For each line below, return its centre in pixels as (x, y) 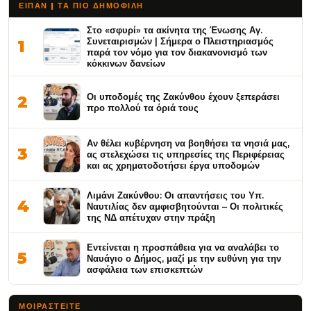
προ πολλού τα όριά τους (143, 108)
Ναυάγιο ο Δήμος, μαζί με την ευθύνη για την (184, 258)
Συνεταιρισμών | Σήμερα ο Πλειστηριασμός (180, 41)
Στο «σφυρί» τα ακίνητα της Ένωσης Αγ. (175, 30)
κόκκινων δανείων (126, 63)
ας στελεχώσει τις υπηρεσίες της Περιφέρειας (186, 154)
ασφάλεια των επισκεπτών (145, 269)
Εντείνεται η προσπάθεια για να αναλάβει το (183, 247)
